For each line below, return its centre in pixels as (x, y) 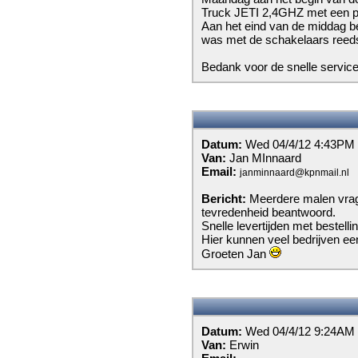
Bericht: (225, 199)
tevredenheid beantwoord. (268, 212)
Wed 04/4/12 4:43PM (300, 144)
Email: (221, 171)
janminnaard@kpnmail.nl (294, 173)
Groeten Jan (235, 254)
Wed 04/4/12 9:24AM (300, 331)
